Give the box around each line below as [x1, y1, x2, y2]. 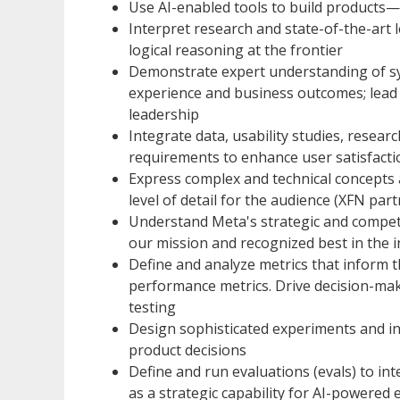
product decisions [129, 339, 246, 360]
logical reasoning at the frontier [129, 39, 343, 60]
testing [129, 296, 176, 317]
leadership [129, 104, 199, 124]
